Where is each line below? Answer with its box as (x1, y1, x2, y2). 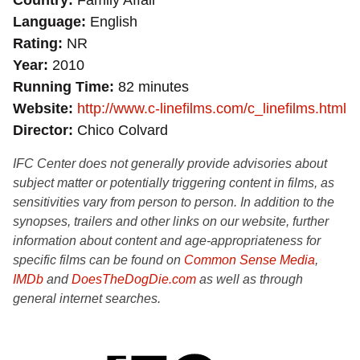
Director (13, 122, 68, 138)
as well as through (196, 272, 303, 286)
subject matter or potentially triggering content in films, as (13, 176, 334, 190)
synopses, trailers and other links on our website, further (13, 215, 329, 228)
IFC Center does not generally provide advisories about (13, 157, 327, 170)
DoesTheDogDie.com (72, 272, 196, 286)
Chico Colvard (73, 122, 168, 138)
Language (13, 14, 81, 30)
